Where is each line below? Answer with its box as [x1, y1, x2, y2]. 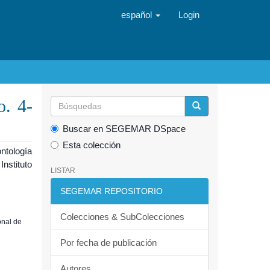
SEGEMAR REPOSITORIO [60, 186, 163, 196]
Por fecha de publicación [60, 237, 157, 248]
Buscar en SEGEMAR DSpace [62, 124, 186, 134]
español [121, 10, 154, 20]
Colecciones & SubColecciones [60, 212, 184, 222]
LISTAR [50, 166, 75, 175]
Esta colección [62, 140, 121, 150]
